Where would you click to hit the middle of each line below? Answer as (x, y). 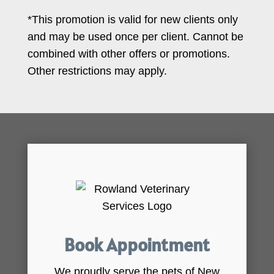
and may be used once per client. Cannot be (135, 37)
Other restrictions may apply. (97, 71)
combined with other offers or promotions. (128, 54)
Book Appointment (137, 245)
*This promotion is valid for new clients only (132, 20)
